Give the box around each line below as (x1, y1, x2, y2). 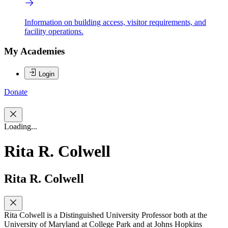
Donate (4, 87, 27, 96)
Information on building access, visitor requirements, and (24, 18, 206, 27)
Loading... (4, 122, 37, 131)
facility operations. (24, 27, 83, 36)
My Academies (4, 45, 65, 56)
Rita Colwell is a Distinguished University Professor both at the (4, 210, 207, 219)
